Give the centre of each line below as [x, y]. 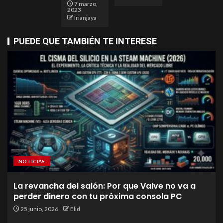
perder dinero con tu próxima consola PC [98, 196]
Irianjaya [85, 18]
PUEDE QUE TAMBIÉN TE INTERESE [85, 41]
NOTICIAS [32, 161]
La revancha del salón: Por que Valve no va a [105, 186]
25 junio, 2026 [39, 209]
